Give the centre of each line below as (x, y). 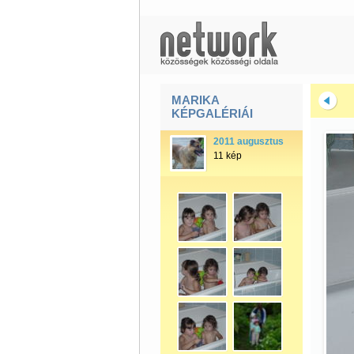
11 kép (227, 156)
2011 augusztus (248, 141)
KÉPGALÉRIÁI (212, 113)
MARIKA (195, 100)
